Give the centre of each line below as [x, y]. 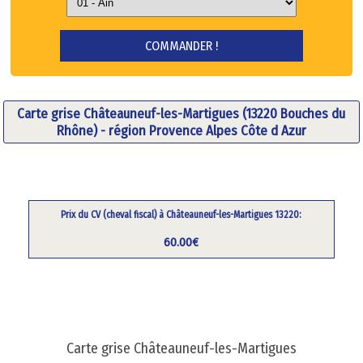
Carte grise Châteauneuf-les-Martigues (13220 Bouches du [181, 113]
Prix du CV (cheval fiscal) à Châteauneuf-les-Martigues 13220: [181, 214]
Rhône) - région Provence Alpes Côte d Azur [181, 130]
